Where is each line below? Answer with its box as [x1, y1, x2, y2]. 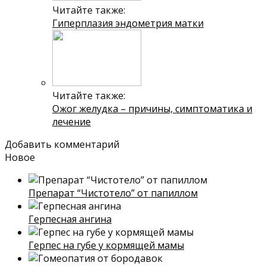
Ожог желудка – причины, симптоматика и [52, 102, 252, 115]
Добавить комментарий [5, 137, 119, 151]
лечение [52, 115, 91, 128]
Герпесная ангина [28, 212, 112, 226]
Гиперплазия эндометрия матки [52, 16, 204, 30]
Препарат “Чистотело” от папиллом [28, 186, 198, 199]
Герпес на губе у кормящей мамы [28, 238, 184, 252]
